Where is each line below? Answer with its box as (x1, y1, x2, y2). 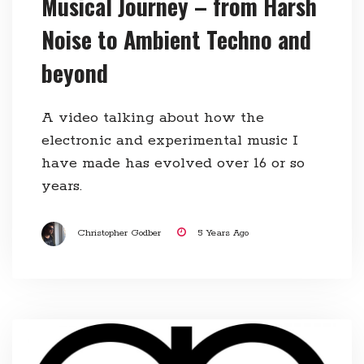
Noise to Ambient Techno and (41, 23, 311, 57)
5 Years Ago (197, 227, 249, 240)
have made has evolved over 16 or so (41, 154, 305, 173)
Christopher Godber (76, 227, 161, 240)
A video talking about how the (41, 109, 264, 128)
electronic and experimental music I (41, 132, 298, 150)
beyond (41, 56, 108, 90)
